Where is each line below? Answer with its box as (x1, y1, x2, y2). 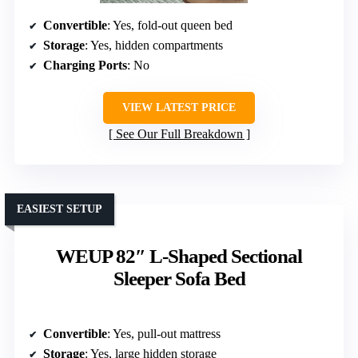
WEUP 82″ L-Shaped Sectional (56, 245, 302, 268)
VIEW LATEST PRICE (122, 101, 236, 114)
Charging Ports (43, 58, 127, 73)
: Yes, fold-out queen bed (107, 18, 233, 33)
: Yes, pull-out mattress (107, 327, 221, 341)
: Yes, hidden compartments (85, 38, 223, 53)
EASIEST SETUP (17, 203, 102, 216)
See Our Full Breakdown (115, 127, 243, 141)
